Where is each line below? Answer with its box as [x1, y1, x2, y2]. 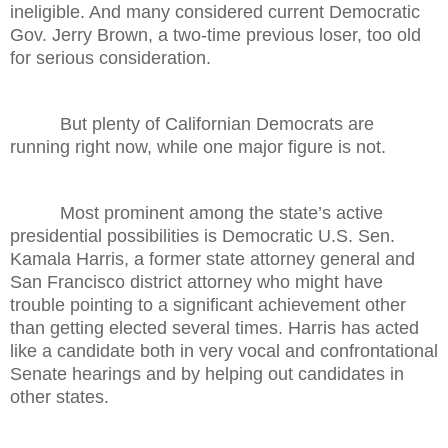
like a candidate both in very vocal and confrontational [10, 340, 438, 361]
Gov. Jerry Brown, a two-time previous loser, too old [10, 24, 421, 45]
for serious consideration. [10, 47, 211, 68]
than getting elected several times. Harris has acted [10, 317, 419, 338]
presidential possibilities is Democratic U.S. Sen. [10, 225, 395, 246]
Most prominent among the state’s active [60, 202, 383, 223]
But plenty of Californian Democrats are [60, 113, 374, 134]
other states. [10, 386, 109, 407]
